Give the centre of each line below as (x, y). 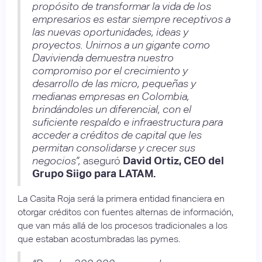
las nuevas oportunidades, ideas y (110, 32)
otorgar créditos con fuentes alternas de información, (125, 212)
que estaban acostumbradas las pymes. (99, 239)
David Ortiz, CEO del (173, 160)
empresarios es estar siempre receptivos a (131, 19)
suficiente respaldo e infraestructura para (127, 122)
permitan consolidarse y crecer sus (114, 147)
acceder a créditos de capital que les (117, 135)
